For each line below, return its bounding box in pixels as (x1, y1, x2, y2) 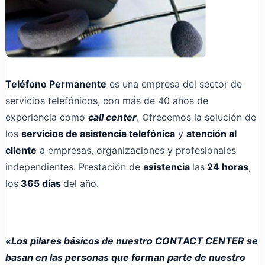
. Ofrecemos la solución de (137, 111, 256, 123)
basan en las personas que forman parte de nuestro (5, 251, 245, 264)
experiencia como (5, 111, 88, 123)
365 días (18, 177, 63, 189)
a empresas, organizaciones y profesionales (37, 144, 236, 156)
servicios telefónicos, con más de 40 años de (5, 94, 208, 106)
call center (88, 111, 137, 123)
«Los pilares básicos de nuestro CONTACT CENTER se (5, 235, 258, 247)
